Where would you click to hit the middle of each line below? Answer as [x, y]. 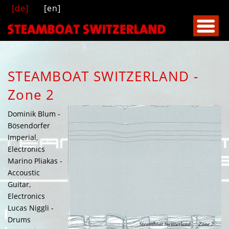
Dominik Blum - [34, 113]
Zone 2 [31, 94]
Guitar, [19, 184]
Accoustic [24, 172]
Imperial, [23, 137]
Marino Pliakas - [35, 161]
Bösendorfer [29, 125]
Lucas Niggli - [31, 208]
